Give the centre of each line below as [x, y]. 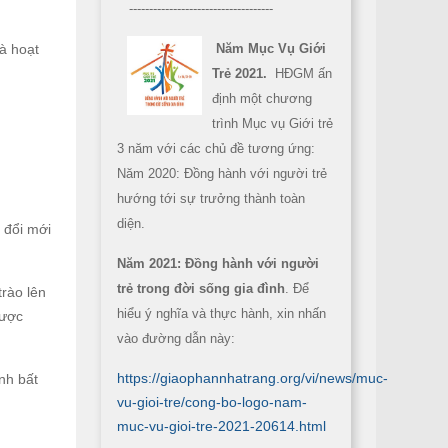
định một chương [262, 98]
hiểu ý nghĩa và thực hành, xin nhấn [221, 313]
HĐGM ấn [301, 73]
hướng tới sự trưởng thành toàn [211, 198]
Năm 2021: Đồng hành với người [218, 263]
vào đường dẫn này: [176, 338]
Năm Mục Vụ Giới [271, 48]
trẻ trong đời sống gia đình [201, 288]
